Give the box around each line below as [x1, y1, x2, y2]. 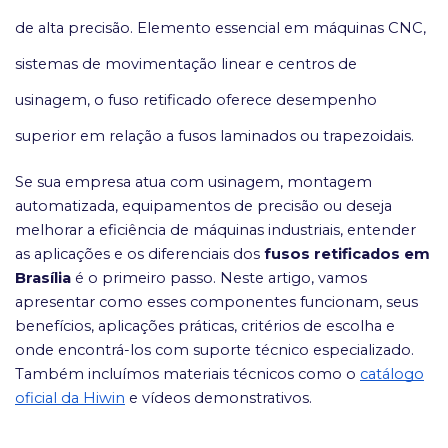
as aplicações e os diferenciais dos [15, 245, 264, 264]
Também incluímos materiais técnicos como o [15, 365, 356, 384]
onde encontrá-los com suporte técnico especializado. [15, 341, 414, 360]
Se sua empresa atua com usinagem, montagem [15, 173, 372, 192]
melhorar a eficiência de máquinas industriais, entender [15, 221, 416, 240]
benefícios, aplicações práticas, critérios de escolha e [15, 317, 395, 336]
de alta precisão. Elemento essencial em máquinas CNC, [15, 19, 426, 38]
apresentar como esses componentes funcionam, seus [15, 293, 418, 312]
